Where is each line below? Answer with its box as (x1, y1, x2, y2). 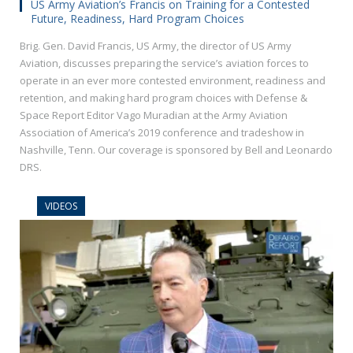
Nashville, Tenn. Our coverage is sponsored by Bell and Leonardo (20, 143, 333, 158)
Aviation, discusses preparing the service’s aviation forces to (20, 56, 309, 71)
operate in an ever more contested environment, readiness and (20, 73, 325, 88)
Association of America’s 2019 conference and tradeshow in (20, 125, 304, 140)
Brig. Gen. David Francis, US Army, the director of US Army (20, 39, 292, 54)
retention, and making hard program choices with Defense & (20, 91, 307, 106)
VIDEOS (45, 199, 77, 214)
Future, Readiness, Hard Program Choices (31, 11, 244, 27)
